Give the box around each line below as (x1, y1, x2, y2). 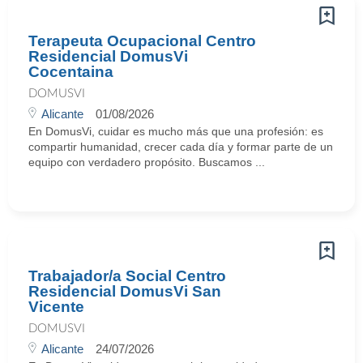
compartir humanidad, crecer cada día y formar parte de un (28, 140, 333, 153)
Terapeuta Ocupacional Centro (28, 32, 256, 49)
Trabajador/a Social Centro (28, 267, 226, 284)
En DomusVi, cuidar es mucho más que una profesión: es (28, 125, 323, 138)
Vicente (28, 298, 84, 315)
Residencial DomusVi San (28, 283, 221, 300)
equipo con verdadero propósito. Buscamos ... (28, 156, 265, 169)
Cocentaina (28, 63, 113, 80)
